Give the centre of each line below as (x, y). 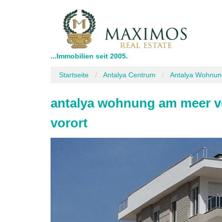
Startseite (74, 75)
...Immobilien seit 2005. (89, 56)
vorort (69, 123)
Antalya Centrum (129, 75)
